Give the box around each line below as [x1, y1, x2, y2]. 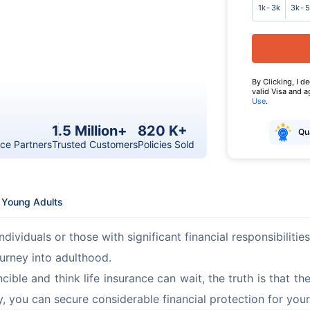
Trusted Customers [52, 138, 138, 150]
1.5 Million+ [52, 122, 127, 139]
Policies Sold [138, 138, 194, 150]
